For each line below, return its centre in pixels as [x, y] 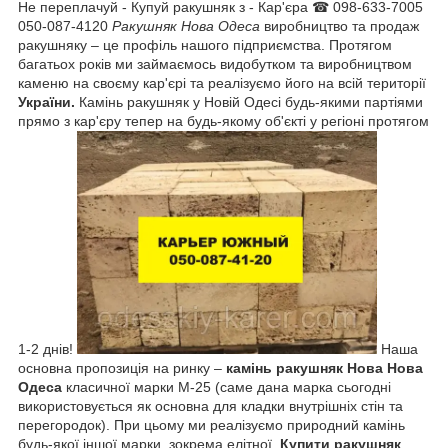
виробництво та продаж [339, 25]
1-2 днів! [47, 348]
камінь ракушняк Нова [306, 367]
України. [46, 101]
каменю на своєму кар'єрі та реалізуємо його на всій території [222, 82]
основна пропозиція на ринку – [122, 367]
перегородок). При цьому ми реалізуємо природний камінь [211, 424]
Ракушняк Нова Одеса [186, 25]
